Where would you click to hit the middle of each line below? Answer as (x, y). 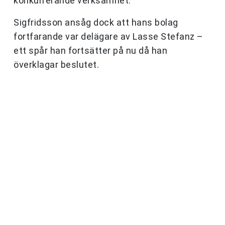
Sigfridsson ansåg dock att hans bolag (96, 23)
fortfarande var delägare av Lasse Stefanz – (108, 37)
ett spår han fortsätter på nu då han (90, 51)
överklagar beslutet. (56, 65)
